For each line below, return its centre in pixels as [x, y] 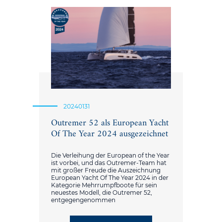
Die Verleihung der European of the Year [110, 155]
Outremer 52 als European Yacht [110, 123]
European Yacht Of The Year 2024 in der [110, 177]
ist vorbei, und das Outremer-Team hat [109, 163]
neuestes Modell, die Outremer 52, [102, 192]
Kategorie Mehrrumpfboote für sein [104, 185]
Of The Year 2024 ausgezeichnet [110, 134]
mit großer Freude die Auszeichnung [106, 170]
